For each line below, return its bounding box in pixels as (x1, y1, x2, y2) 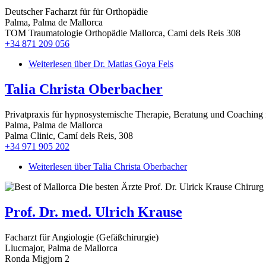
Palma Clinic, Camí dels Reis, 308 (5, 130, 133, 141)
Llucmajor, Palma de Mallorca (5, 242, 118, 253)
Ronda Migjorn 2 (5, 253, 69, 264)
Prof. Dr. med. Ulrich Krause (5, 204, 182, 220)
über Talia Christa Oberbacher (72, 161, 187, 172)
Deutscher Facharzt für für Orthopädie (5, 7, 148, 17)
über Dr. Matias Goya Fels (72, 59, 173, 69)
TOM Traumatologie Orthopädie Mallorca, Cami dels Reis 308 (5, 28, 240, 39)
